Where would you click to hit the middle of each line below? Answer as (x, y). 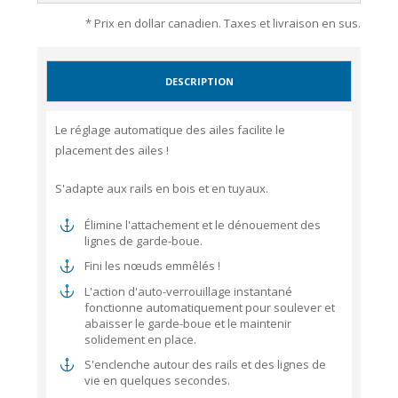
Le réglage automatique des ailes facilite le (171, 130)
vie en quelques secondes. (157, 381)
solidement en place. (140, 339)
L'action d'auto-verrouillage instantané (188, 291)
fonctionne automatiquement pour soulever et (209, 307)
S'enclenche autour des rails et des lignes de (205, 365)
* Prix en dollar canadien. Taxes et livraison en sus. (223, 23)
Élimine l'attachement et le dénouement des (202, 225)
